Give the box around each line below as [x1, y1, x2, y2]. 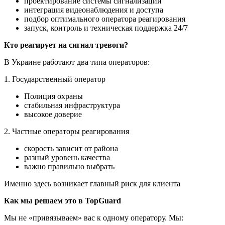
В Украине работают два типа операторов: [4, 58, 150, 67]
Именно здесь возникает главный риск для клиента [4, 179, 180, 188]
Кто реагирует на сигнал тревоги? [4, 41, 128, 50]
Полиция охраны [24, 92, 83, 101]
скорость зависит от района [24, 144, 118, 153]
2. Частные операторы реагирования [4, 127, 129, 136]
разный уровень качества [24, 153, 110, 162]
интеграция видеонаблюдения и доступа [24, 6, 163, 15]
